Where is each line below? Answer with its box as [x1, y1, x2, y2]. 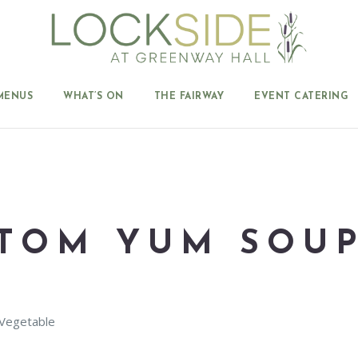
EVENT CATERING [254, 92, 349, 101]
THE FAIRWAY [153, 92, 225, 101]
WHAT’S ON [63, 92, 124, 101]
